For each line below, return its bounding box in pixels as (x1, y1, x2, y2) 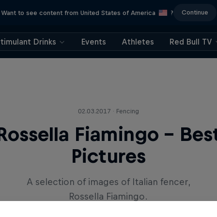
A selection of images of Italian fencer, (26, 177, 190, 187)
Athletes (121, 37, 154, 46)
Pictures (71, 145, 146, 167)
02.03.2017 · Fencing (77, 108, 139, 115)
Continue (181, 9, 208, 16)
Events (81, 37, 106, 46)
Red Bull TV (169, 37, 212, 46)
